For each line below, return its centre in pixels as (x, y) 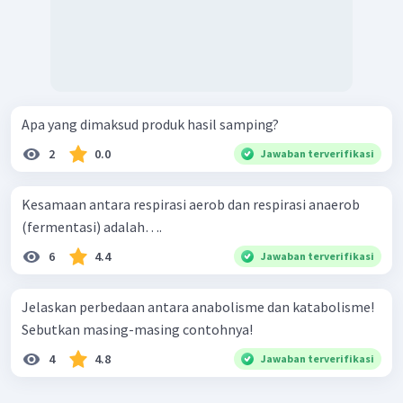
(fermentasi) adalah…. (92, 226)
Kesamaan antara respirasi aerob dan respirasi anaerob (191, 204)
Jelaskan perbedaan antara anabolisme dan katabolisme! (198, 306)
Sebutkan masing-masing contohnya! (137, 329)
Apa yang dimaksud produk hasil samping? (150, 124)
